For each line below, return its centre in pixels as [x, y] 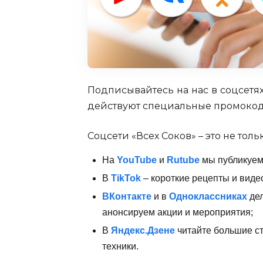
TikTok [126, 178]
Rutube [183, 160]
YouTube [136, 160]
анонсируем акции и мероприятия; [177, 212]
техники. [120, 246]
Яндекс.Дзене [143, 230]
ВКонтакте [127, 196]
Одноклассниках [208, 196]
